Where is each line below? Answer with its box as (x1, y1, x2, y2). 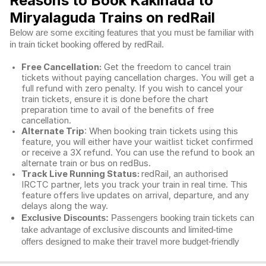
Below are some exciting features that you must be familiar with (9, 28, 254, 37)
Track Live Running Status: (21, 169, 141, 179)
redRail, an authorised (141, 169, 228, 179)
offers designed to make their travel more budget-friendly (21, 237, 239, 246)
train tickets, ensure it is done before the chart (21, 94, 208, 104)
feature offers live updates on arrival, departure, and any (21, 190, 249, 201)
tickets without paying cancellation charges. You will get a (21, 72, 254, 83)
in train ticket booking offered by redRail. (9, 40, 166, 49)
